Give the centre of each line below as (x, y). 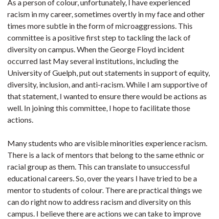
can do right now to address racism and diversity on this (99, 202)
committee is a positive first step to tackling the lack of (99, 37)
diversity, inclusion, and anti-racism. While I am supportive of (108, 84)
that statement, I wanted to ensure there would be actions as (107, 96)
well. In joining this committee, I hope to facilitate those (99, 108)
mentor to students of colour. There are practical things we (105, 190)
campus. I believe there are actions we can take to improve (104, 213)
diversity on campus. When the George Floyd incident (96, 49)
